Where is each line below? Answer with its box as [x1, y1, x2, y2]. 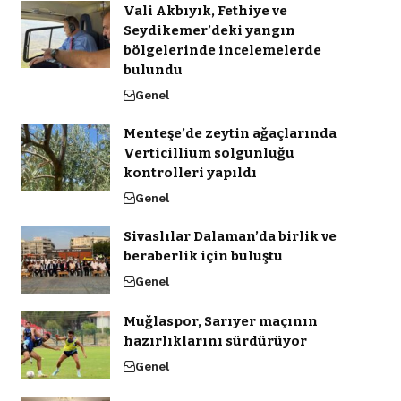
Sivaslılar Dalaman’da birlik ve [123, 228, 337, 245]
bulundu [123, 62, 183, 79]
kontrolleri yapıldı [123, 165, 257, 182]
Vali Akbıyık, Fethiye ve [123, 3, 287, 20]
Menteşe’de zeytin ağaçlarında [123, 125, 337, 142]
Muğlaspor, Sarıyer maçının [123, 313, 318, 330]
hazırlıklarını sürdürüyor [123, 333, 307, 350]
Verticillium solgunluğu [123, 145, 294, 162]
